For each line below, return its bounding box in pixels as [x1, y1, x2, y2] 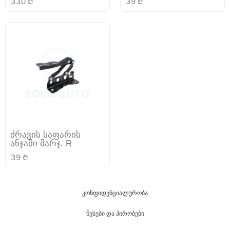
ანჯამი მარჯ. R [10, 139, 72, 148]
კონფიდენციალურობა [82, 189, 148, 197]
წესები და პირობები [86, 209, 144, 217]
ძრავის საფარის [10, 130, 81, 140]
